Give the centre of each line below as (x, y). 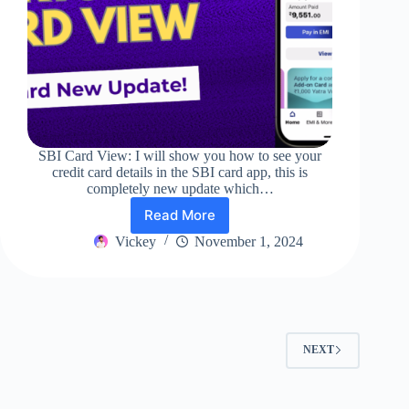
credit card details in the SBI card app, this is (180, 172)
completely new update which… (180, 188)
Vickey (135, 241)
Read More (180, 215)
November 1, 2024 (248, 241)
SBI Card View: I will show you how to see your (180, 155)
